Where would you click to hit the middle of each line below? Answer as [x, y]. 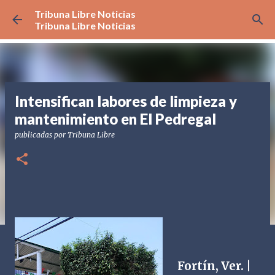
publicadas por [41, 135]
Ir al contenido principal [137, 15]
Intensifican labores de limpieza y [126, 101]
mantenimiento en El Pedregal [115, 119]
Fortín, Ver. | [214, 266]
